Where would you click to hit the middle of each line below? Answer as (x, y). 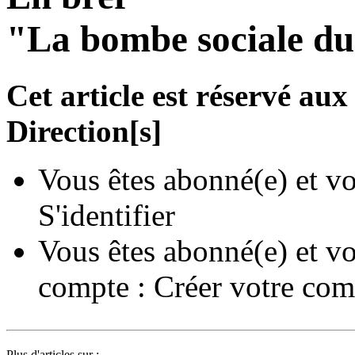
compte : (96, 286)
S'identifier (107, 215)
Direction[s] (84, 131)
